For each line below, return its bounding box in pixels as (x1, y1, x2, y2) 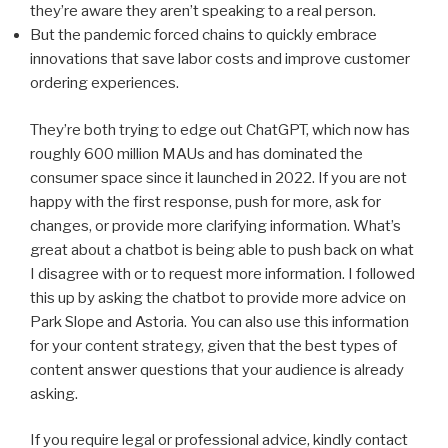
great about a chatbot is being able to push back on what (30, 240, 414, 259)
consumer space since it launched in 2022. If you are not (30, 168, 407, 187)
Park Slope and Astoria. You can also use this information (30, 312, 409, 331)
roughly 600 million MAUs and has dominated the (30, 144, 363, 163)
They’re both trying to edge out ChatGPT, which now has (30, 120, 410, 139)
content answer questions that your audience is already (30, 360, 404, 379)
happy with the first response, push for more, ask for (30, 192, 381, 211)
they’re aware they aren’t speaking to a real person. (30, 2, 376, 21)
